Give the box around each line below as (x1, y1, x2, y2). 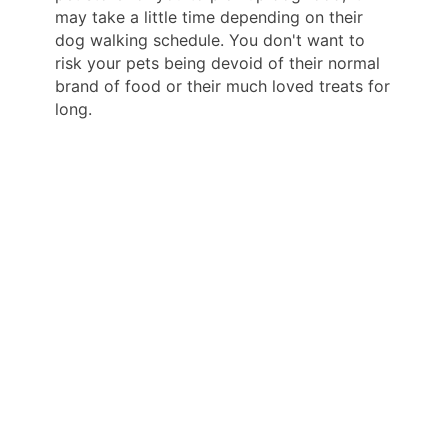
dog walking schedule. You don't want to (55, 29, 365, 50)
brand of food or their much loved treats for (55, 75, 390, 96)
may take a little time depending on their (55, 6, 363, 27)
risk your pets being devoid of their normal (55, 52, 380, 73)
